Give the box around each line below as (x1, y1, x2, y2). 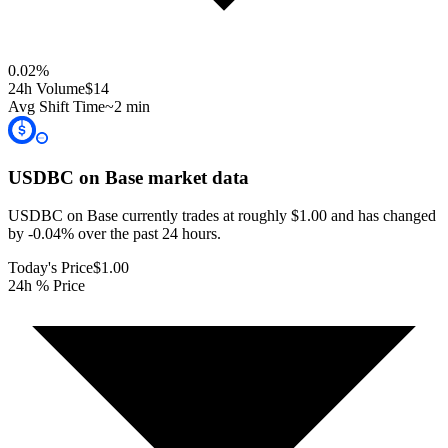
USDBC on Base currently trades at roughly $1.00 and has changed (8, 207, 436, 225)
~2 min (105, 97, 150, 115)
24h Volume (8, 79, 85, 97)
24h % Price (8, 277, 85, 295)
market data (143, 166, 249, 188)
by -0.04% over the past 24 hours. (8, 225, 221, 243)
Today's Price (8, 259, 93, 277)
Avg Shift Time (8, 97, 105, 115)
